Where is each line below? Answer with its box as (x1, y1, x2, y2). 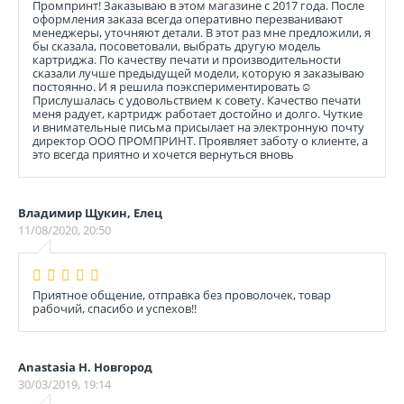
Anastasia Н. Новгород (18, 359, 152, 375)
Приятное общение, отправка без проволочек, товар (32, 287, 331, 303)
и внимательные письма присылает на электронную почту (32, 119, 364, 135)
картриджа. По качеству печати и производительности (32, 51, 341, 68)
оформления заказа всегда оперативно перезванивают (32, 11, 343, 27)
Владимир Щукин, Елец (18, 205, 162, 221)
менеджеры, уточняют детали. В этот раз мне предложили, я (32, 24, 371, 41)
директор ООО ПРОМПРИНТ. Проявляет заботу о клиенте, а (32, 133, 368, 149)
